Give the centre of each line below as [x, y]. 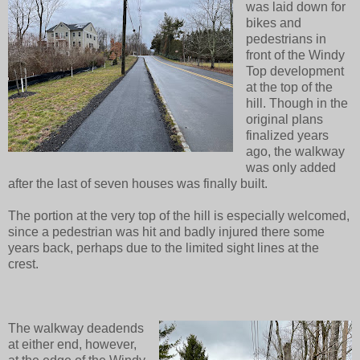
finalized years [287, 135]
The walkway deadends [76, 328]
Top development [295, 71]
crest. [25, 264]
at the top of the [289, 87]
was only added [290, 167]
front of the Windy [295, 55]
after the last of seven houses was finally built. [139, 183]
